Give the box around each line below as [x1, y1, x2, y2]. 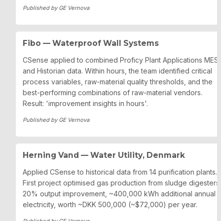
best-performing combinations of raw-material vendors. [23, 88, 202, 97]
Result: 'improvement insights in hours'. [23, 99, 148, 108]
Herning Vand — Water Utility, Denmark [23, 150, 185, 160]
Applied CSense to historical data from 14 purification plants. [23, 168, 217, 177]
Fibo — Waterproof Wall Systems [23, 38, 159, 48]
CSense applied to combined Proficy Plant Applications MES [23, 55, 219, 64]
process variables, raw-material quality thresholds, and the [23, 77, 213, 86]
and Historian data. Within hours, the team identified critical [23, 66, 212, 75]
